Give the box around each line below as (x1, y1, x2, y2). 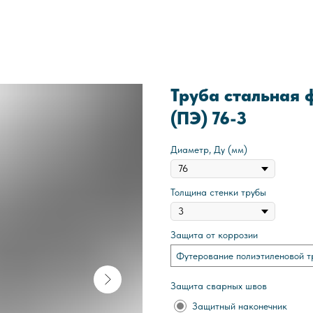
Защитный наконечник (192, 300, 287, 312)
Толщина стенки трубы (170, 187, 266, 198)
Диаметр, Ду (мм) (170, 144, 247, 155)
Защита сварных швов (170, 280, 267, 291)
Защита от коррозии (170, 229, 258, 240)
